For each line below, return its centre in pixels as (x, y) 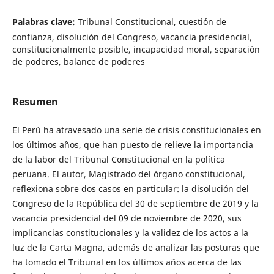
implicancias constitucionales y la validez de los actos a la (130, 233)
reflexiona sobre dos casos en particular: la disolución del (130, 189)
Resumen (35, 102)
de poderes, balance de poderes (78, 61)
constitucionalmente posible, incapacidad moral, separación (136, 49)
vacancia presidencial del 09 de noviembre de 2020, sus (127, 218)
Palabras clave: (45, 21)
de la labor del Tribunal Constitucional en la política (118, 160)
